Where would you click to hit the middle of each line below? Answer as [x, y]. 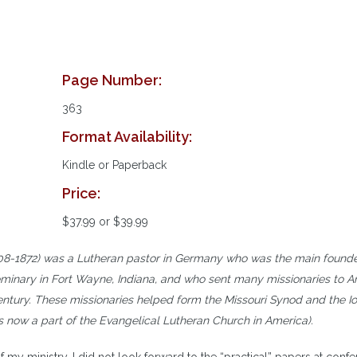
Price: [81, 193]
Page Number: [112, 80]
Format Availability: [127, 137]
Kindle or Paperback [114, 165]
